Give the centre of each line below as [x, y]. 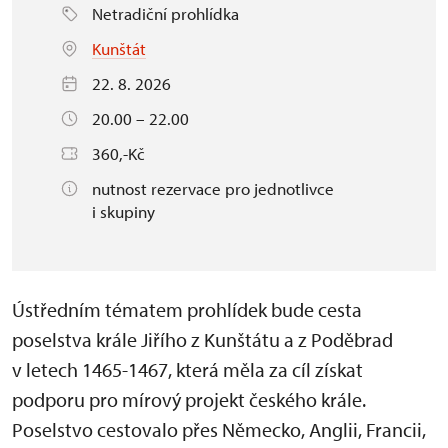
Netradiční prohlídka [165, 13]
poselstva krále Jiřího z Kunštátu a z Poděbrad [202, 339]
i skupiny [123, 211]
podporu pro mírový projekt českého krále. [189, 399]
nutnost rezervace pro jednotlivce [213, 188]
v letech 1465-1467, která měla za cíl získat [187, 369]
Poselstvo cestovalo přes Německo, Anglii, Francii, [219, 429]
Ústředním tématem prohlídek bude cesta [187, 309]
